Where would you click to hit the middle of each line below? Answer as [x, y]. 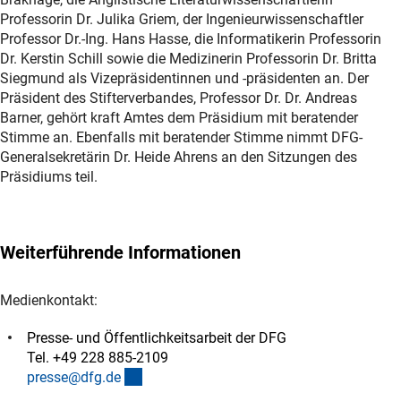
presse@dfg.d [70, 377]
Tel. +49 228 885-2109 [98, 357]
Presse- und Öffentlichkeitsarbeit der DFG [157, 337]
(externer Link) [187, 376]
